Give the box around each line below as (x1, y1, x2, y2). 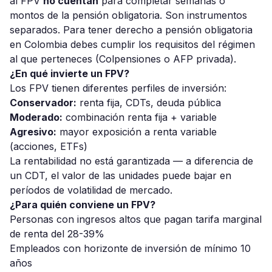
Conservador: (10, 97, 76, 109)
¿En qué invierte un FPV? (10, 67, 129, 80)
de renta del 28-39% (10, 228, 104, 240)
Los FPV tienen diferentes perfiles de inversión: (10, 82, 226, 95)
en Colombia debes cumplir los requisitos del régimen (10, 38, 255, 51)
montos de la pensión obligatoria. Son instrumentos (10, 9, 247, 22)
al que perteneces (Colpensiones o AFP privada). (10, 53, 236, 66)
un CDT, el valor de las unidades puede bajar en (10, 169, 231, 182)
